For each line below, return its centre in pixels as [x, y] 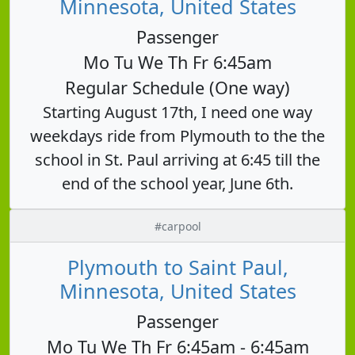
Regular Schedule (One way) [177, 87]
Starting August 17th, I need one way [177, 112]
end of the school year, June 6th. [177, 183]
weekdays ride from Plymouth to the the [177, 136]
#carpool [177, 226]
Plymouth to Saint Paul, [177, 267]
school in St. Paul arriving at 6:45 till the [177, 159]
